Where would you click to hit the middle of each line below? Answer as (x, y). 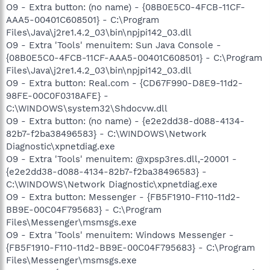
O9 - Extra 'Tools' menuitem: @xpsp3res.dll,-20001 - (121, 159)
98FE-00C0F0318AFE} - (57, 96)
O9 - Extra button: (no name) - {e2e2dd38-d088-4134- (125, 121)
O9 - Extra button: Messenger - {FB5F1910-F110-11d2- (123, 197)
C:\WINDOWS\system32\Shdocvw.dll (87, 108)
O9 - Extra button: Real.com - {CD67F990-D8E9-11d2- (124, 83)
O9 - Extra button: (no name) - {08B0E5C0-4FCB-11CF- (126, 7)
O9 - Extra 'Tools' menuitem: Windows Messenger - (120, 235)
